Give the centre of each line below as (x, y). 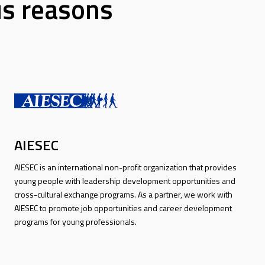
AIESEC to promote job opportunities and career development (123, 208)
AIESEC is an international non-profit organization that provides (125, 167)
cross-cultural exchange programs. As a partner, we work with (123, 194)
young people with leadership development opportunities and (125, 180)
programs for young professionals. (75, 221)
